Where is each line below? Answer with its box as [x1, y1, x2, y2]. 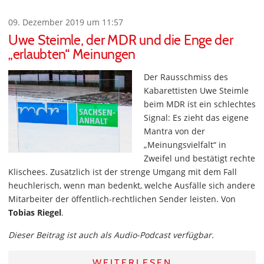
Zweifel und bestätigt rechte [144, 153, 255, 164]
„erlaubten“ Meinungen [8, 46, 136, 62]
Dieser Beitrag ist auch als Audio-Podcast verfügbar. [8, 229, 214, 240]
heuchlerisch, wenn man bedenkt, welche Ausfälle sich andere [8, 180, 255, 191]
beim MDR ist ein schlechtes [144, 98, 256, 110]
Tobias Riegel [8, 207, 61, 218]
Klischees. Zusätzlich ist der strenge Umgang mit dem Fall [8, 166, 237, 177]
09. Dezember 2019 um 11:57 [8, 16, 123, 28]
